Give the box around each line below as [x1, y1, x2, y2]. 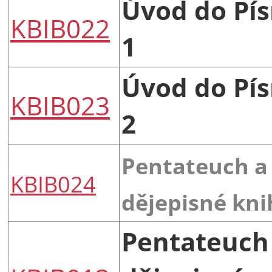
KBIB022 [10, 10, 110, 46]
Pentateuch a [121, 151, 268, 180]
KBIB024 [10, 169, 96, 199]
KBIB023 [10, 87, 110, 123]
